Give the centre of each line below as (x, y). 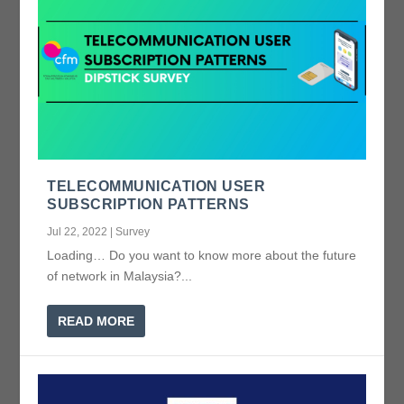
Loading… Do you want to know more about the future (202, 256)
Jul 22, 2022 (78, 232)
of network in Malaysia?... (120, 276)
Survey (133, 232)
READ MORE (96, 321)
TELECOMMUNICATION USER (156, 187)
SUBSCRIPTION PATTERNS (148, 205)
